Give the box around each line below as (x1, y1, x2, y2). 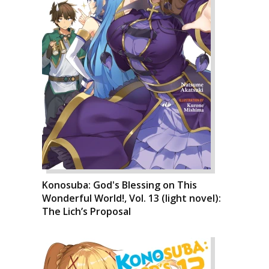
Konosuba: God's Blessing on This (42, 178, 197, 192)
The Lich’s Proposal (42, 205, 131, 218)
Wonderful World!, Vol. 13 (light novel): (42, 192, 221, 205)
